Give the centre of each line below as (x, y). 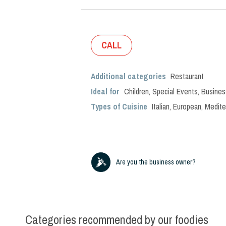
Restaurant (187, 76)
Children (136, 91)
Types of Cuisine (119, 106)
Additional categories (129, 76)
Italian (161, 106)
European (187, 106)
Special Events (175, 91)
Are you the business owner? (156, 162)
